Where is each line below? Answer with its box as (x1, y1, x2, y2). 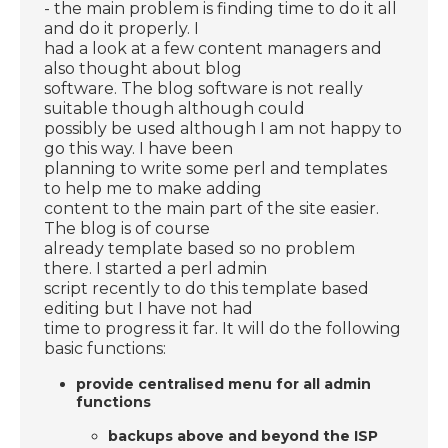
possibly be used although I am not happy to (44, 118, 403, 138)
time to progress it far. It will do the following (44, 318, 402, 338)
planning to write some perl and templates (44, 158, 388, 178)
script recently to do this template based (44, 278, 370, 298)
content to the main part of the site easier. (44, 198, 380, 218)
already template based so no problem (44, 238, 356, 258)
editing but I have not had (44, 298, 254, 318)
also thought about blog (44, 58, 243, 78)
